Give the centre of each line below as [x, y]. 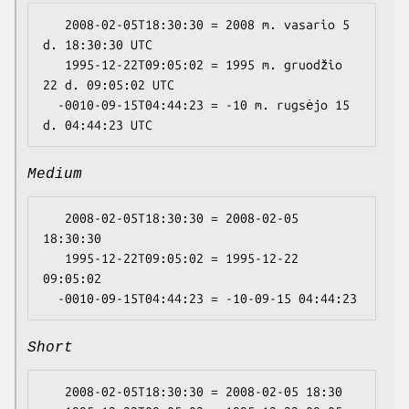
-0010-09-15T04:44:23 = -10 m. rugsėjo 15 [50, 105]
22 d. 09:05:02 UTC [109, 85]
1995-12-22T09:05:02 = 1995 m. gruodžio [54, 65]
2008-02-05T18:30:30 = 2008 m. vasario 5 [54, 25]
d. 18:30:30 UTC [98, 45]
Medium [55, 175]
